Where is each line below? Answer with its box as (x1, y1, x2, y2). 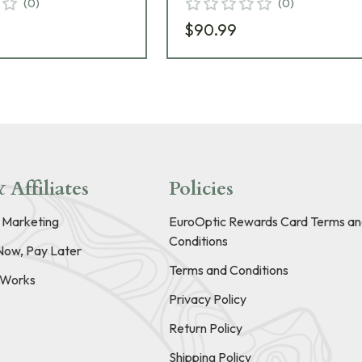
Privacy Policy (168, 291, 246, 308)
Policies (168, 175, 234, 203)
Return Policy (168, 320, 242, 337)
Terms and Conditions (168, 262, 288, 279)
